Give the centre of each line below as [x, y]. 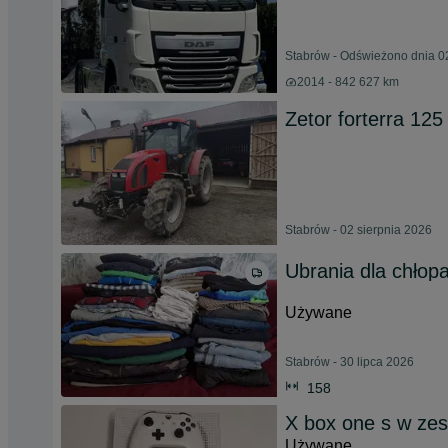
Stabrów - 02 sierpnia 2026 [358, 230]
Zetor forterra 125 [364, 119]
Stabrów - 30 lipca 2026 [349, 362]
